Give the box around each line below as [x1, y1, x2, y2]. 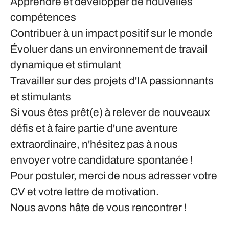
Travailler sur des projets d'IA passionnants [10, 75, 214, 86]
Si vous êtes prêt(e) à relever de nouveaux [10, 107, 210, 118]
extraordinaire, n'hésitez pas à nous [10, 139, 178, 150]
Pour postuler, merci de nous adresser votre [10, 170, 217, 181]
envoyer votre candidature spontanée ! [10, 154, 193, 166]
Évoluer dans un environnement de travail [10, 43, 208, 55]
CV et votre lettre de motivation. [10, 186, 159, 197]
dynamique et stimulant [10, 59, 121, 71]
